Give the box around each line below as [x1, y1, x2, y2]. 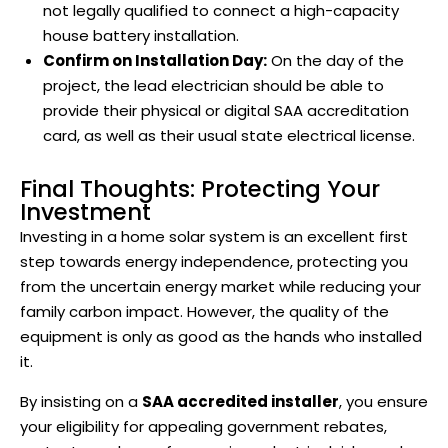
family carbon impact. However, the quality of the [20, 301, 389, 323]
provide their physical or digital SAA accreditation [42, 100, 409, 122]
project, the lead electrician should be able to [42, 75, 384, 97]
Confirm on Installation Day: [42, 50, 267, 72]
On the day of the [266, 50, 404, 72]
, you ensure [339, 391, 428, 413]
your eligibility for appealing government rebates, [20, 416, 387, 438]
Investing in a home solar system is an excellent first [20, 226, 408, 248]
